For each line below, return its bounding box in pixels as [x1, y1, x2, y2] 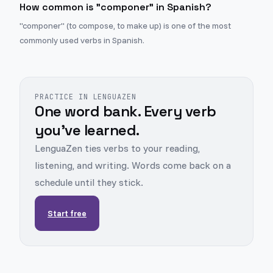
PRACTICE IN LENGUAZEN [35, 92, 137, 102]
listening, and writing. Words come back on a [35, 159, 231, 171]
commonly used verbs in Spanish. [19, 35, 144, 46]
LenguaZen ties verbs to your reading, [35, 142, 200, 154]
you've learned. [35, 121, 140, 140]
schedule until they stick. [35, 176, 143, 188]
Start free [48, 208, 87, 219]
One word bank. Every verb [35, 102, 217, 121]
